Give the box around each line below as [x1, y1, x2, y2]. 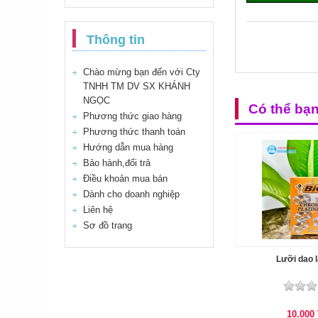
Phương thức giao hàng [83, 111, 182, 121]
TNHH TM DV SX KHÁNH [83, 81, 190, 92]
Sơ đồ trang [83, 220, 132, 231]
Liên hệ [83, 204, 113, 215]
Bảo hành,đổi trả [83, 158, 150, 168]
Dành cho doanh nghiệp [83, 189, 180, 199]
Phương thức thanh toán [83, 126, 185, 137]
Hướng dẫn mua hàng [83, 142, 173, 153]
